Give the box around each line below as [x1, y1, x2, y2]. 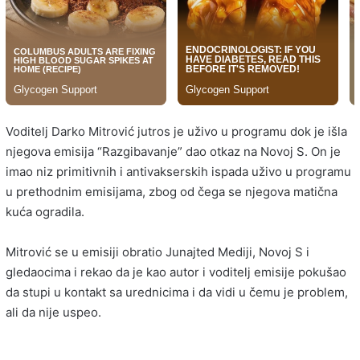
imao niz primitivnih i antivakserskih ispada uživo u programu [6, 163, 351, 179]
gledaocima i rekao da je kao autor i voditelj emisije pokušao [6, 264, 346, 280]
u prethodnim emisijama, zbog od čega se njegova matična [6, 183, 337, 199]
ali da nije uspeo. [6, 304, 101, 320]
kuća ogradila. [6, 203, 84, 219]
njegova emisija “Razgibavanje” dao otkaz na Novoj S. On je [6, 143, 341, 159]
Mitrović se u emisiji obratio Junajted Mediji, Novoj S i [6, 243, 309, 260]
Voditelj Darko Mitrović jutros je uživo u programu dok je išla [6, 123, 347, 139]
